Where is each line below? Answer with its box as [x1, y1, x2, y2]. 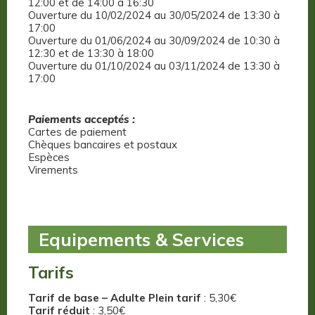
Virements [28, 163, 78, 177]
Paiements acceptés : [28, 112, 135, 127]
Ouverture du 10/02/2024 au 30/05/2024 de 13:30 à [28, 8, 280, 22]
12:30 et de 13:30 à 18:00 [28, 46, 154, 60]
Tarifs [28, 262, 74, 283]
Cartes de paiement [28, 125, 127, 139]
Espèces [28, 150, 70, 165]
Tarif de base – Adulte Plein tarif [28, 291, 201, 305]
